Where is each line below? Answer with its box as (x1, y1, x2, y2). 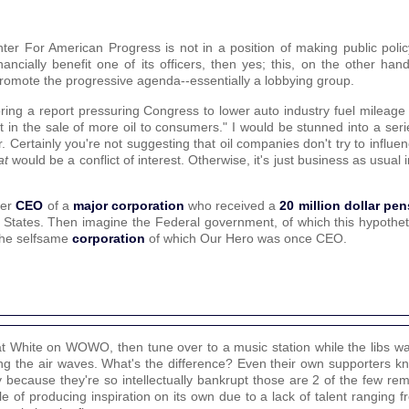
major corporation (72, 197, 184, 213)
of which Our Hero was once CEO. (145, 230, 347, 246)
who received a (184, 197, 280, 213)
